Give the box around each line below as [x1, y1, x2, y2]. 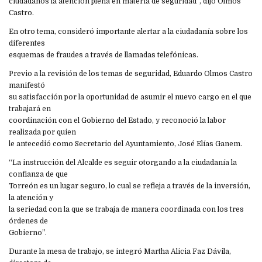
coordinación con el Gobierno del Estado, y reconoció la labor [9, 116, 226, 125]
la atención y [9, 194, 53, 202]
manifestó [9, 81, 45, 90]
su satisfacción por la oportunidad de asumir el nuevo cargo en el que [9, 93, 251, 102]
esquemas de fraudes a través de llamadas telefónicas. [9, 51, 198, 60]
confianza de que [9, 170, 68, 179]
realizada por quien [9, 128, 76, 137]
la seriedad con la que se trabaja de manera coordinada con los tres [9, 205, 244, 214]
